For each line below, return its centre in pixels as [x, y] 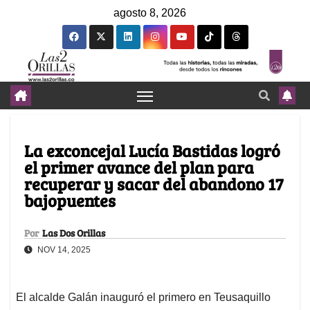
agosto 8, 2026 [150, 13]
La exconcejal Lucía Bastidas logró [152, 151]
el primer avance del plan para [139, 167]
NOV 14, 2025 [63, 250]
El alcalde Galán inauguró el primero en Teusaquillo [143, 298]
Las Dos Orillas [74, 233]
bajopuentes [70, 201]
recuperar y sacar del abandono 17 [154, 184]
